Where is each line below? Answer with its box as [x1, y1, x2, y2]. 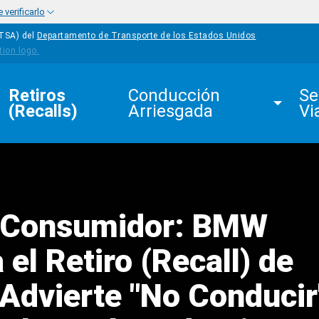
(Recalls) [9, 101, 78, 121]
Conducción [128, 85, 225, 105]
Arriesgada [128, 101, 214, 121]
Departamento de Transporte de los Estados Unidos [36, 31, 256, 41]
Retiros [9, 85, 70, 105]
